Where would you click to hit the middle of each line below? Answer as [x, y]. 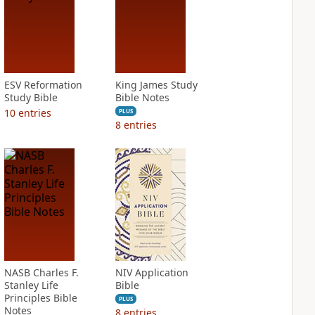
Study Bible [31, 97]
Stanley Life [31, 285]
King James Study [156, 85]
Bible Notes [142, 97]
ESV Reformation [43, 85]
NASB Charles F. [41, 272]
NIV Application [152, 272]
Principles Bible [40, 298]
